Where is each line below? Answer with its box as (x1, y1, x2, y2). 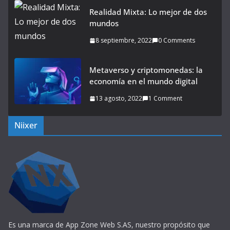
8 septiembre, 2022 (95, 36, 152, 45)
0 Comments (158, 36, 195, 45)
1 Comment (148, 94, 182, 103)
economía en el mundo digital (89, 76, 198, 86)
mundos (89, 18, 119, 28)
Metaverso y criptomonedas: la (89, 65, 203, 75)
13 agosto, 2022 (95, 94, 142, 103)
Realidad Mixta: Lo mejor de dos (89, 7, 207, 17)
